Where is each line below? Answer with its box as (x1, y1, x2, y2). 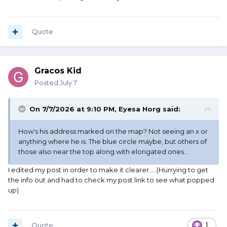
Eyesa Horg (119, 105, 161, 113)
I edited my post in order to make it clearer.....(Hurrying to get (8, 166, 208, 174)
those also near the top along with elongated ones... (18, 147, 188, 156)
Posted (34, 79, 60, 87)
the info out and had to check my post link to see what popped (8, 176, 214, 184)
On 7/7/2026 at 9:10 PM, (29, 105, 119, 113)
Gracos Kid (34, 66, 82, 76)
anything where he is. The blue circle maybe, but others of (18, 137, 207, 146)
